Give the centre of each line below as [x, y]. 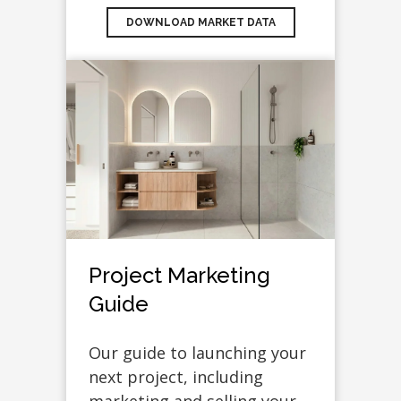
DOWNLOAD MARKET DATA [200, 23]
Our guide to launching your [197, 353]
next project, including [176, 377]
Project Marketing [179, 276]
